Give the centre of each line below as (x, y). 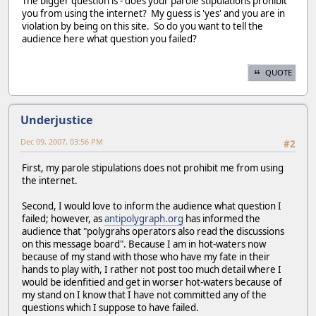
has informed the (222, 219)
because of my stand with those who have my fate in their (146, 257)
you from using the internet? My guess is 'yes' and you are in (153, 14)
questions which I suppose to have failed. (113, 308)
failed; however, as (63, 219)
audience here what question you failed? (109, 39)
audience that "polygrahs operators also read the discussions (153, 232)
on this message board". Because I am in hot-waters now (144, 244)
